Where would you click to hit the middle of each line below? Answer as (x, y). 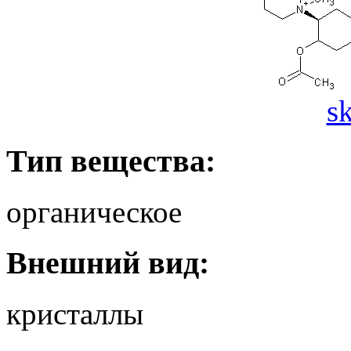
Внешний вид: (108, 262)
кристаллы (75, 313)
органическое (94, 212)
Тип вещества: (111, 161)
